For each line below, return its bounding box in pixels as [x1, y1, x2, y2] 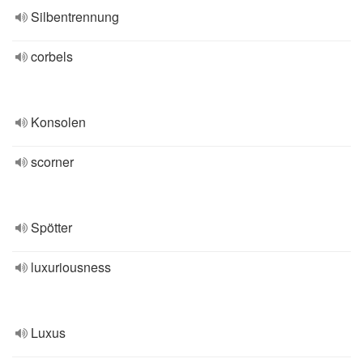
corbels [31, 47, 73, 66]
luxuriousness [31, 258, 111, 276]
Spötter [31, 218, 72, 237]
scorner [31, 152, 74, 171]
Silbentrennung [31, 7, 119, 26]
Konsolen [31, 113, 86, 131]
